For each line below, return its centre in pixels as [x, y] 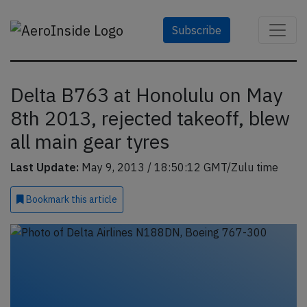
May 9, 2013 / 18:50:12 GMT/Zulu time [179, 167]
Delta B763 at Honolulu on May [146, 95]
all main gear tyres [90, 142]
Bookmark [48, 199]
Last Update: [45, 167]
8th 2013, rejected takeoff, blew [150, 118]
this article [94, 199]
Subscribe [196, 30]
